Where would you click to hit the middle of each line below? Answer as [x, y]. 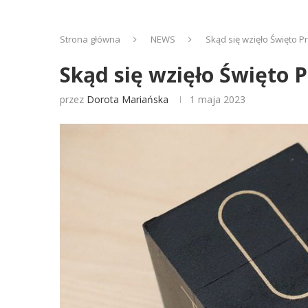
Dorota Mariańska [128, 99]
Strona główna [90, 39]
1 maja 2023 [218, 99]
